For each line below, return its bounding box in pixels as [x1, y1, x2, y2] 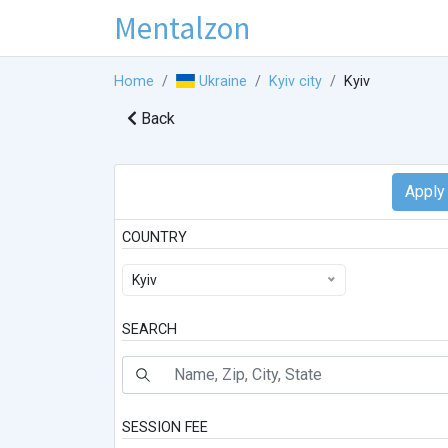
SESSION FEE [122, 419, 208, 437]
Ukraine [199, 73, 248, 91]
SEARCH [122, 321, 177, 339]
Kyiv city [269, 73, 323, 91]
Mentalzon [114, 7, 250, 48]
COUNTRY [122, 229, 187, 247]
